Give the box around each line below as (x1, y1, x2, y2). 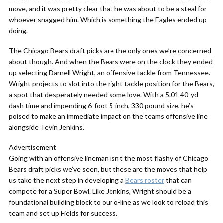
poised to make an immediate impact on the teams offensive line (9, 112, 208, 120)
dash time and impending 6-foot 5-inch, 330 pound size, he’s (9, 101, 194, 110)
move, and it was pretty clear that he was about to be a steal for (9, 4, 207, 13)
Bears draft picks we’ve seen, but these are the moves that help (9, 165, 207, 173)
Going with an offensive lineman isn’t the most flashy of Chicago (9, 154, 208, 162)
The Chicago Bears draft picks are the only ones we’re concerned (9, 46, 211, 55)
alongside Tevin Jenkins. (9, 123, 84, 131)
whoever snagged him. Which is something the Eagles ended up (9, 15, 207, 24)
